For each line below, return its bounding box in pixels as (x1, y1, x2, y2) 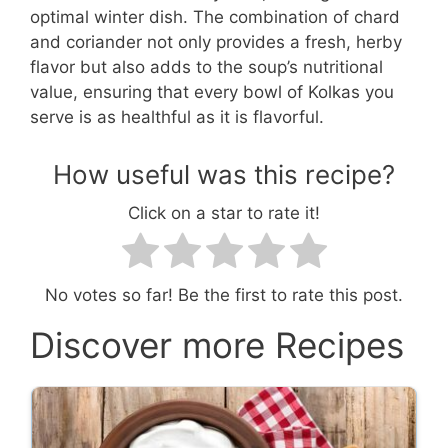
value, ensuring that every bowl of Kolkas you (30, 81, 394, 102)
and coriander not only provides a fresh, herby (30, 31, 402, 52)
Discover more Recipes (30, 323, 404, 366)
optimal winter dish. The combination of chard (30, 6, 400, 27)
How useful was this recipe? (53, 159, 395, 191)
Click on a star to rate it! (128, 202, 320, 223)
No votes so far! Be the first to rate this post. (45, 284, 403, 305)
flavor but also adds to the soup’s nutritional (30, 56, 383, 77)
